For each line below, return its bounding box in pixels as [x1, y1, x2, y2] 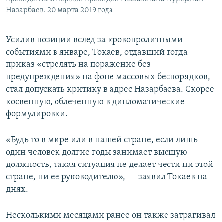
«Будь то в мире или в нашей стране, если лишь [6, 135, 198, 145]
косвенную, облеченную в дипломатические [6, 97, 185, 107]
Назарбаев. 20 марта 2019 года [6, 6, 113, 15]
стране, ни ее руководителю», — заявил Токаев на [6, 172, 207, 182]
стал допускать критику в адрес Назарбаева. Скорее [6, 85, 214, 95]
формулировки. [6, 110, 68, 119]
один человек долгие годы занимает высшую [6, 148, 187, 158]
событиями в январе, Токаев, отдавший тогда [6, 48, 188, 57]
